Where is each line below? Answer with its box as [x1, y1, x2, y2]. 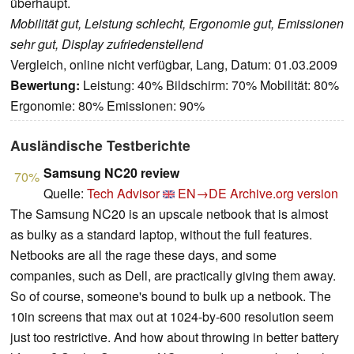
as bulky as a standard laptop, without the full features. [10, 225, 312, 244]
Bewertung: [10, 76, 80, 95]
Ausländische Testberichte [10, 135, 190, 156]
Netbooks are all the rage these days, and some [10, 246, 277, 265]
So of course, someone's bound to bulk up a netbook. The [10, 287, 331, 306]
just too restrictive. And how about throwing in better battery [10, 328, 339, 347]
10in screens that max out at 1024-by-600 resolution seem [10, 307, 333, 326]
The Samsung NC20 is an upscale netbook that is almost [10, 205, 328, 224]
